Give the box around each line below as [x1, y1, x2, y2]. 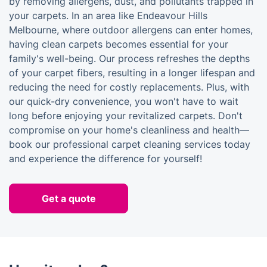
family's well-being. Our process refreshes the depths [9, 52, 250, 64]
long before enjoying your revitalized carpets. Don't [9, 110, 243, 122]
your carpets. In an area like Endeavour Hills [9, 10, 207, 21]
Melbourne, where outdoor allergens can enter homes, [9, 24, 253, 36]
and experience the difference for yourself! [9, 153, 202, 164]
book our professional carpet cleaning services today [9, 138, 250, 150]
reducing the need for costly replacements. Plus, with [9, 81, 249, 93]
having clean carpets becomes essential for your [9, 38, 228, 50]
